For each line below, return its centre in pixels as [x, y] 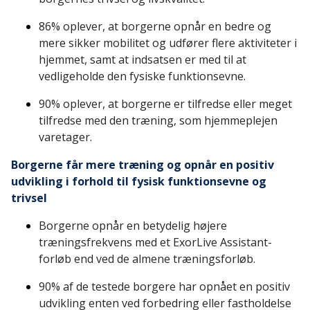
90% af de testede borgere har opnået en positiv [164, 287]
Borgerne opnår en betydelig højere [133, 226]
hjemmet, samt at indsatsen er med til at [143, 60]
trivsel [29, 198]
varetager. [65, 137]
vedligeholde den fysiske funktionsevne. [142, 76]
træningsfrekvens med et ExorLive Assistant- [155, 243]
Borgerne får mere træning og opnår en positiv [143, 165]
